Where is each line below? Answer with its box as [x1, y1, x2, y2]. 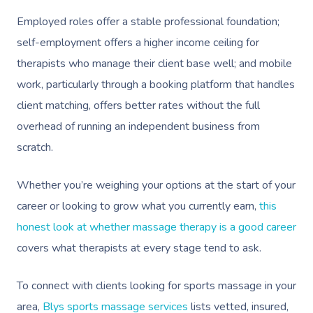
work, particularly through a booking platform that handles [17, 76, 295, 92]
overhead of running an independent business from [17, 118, 260, 134]
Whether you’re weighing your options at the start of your [17, 177, 296, 193]
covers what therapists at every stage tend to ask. [17, 240, 261, 256]
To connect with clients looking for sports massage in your [17, 277, 296, 293]
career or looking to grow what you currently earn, [17, 198, 256, 214]
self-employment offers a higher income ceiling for [17, 34, 259, 50]
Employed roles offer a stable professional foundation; [17, 13, 279, 29]
